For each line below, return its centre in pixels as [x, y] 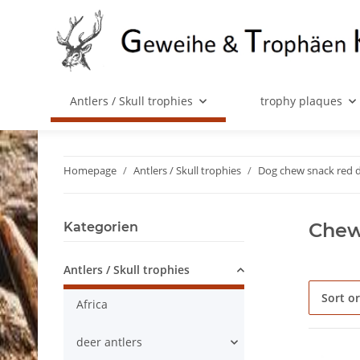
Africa [92, 305]
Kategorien [101, 227]
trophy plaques [301, 101]
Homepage [90, 171]
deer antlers [109, 342]
